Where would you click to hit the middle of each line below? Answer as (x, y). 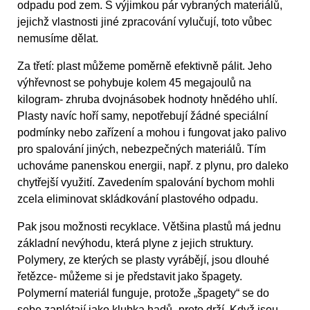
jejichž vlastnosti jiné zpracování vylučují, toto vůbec (145, 22)
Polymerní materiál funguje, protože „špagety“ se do (143, 293)
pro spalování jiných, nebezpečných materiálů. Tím (142, 149)
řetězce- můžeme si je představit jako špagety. (130, 277)
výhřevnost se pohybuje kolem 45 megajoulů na (134, 83)
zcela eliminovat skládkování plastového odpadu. (138, 199)
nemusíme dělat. (58, 39)
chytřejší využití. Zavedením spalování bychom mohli (146, 183)
